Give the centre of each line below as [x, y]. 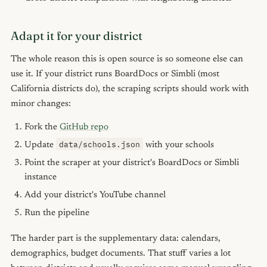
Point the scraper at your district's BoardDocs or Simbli [131, 163]
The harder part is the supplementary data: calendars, [116, 238]
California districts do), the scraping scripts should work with [130, 89]
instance [40, 177]
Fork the [42, 127]
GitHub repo [84, 127]
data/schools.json [99, 144]
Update [40, 145]
